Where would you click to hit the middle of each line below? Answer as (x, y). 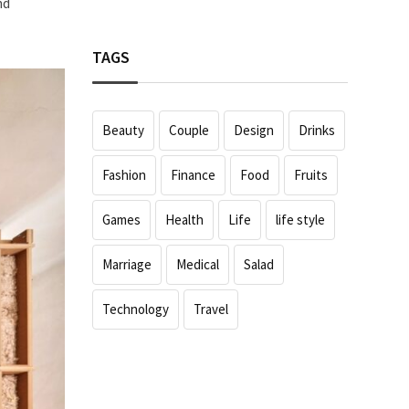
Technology (136, 309)
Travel (211, 309)
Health (184, 219)
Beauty (123, 130)
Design (254, 130)
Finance (193, 174)
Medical (198, 264)
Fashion (124, 174)
